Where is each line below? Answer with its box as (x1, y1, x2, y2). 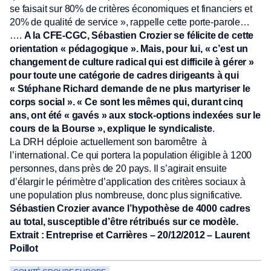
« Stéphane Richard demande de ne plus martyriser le (10, 83, 250, 94)
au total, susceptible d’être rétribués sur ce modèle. (10, 217, 238, 227)
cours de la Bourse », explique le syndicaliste (10, 123, 212, 134)
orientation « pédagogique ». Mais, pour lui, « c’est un (10, 44, 249, 54)
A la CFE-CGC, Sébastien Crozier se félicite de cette (24, 30, 254, 41)
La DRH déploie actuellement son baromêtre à (10, 137, 207, 147)
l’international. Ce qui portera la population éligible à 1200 (10, 150, 252, 160)
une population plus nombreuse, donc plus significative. (10, 190, 243, 200)
